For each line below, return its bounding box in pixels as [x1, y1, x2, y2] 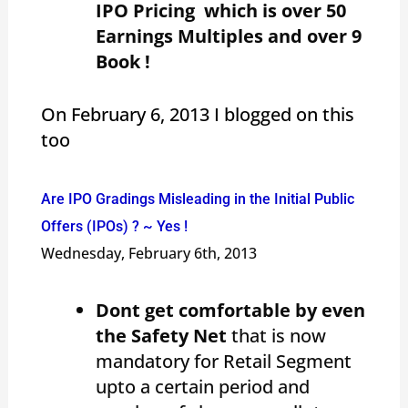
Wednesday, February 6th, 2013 [40, 242, 257, 263]
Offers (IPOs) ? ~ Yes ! [40, 217, 188, 235]
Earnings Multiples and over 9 [95, 23, 362, 48]
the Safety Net [95, 322, 227, 348]
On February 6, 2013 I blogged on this [40, 101, 354, 127]
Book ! [95, 48, 150, 74]
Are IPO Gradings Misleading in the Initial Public [40, 189, 354, 208]
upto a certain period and [95, 373, 310, 399]
